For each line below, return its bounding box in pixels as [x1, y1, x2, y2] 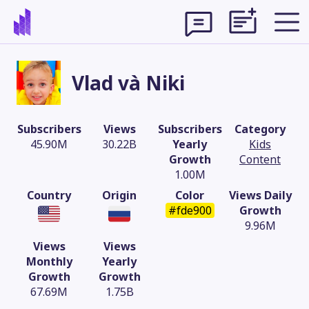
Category [235, 121, 286, 137]
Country [27, 188, 71, 203]
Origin [102, 188, 137, 203]
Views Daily [228, 188, 292, 203]
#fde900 [168, 203, 212, 218]
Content [239, 152, 281, 167]
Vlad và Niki [72, 69, 185, 96]
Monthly [26, 254, 72, 269]
